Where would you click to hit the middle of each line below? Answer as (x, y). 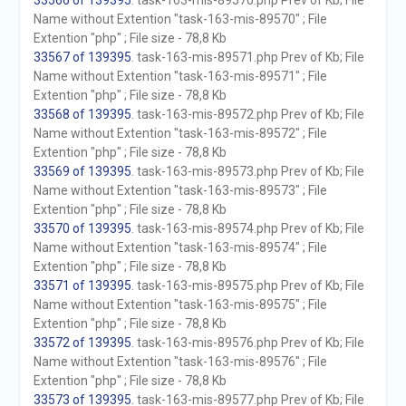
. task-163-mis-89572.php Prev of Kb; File (247, 114)
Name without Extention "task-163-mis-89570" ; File (180, 19)
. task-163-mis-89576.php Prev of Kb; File (247, 343)
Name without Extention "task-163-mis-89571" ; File (180, 76)
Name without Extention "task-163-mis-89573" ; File (180, 190)
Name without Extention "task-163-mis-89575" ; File (180, 304)
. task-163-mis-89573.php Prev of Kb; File (247, 171)
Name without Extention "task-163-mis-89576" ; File (180, 362)
